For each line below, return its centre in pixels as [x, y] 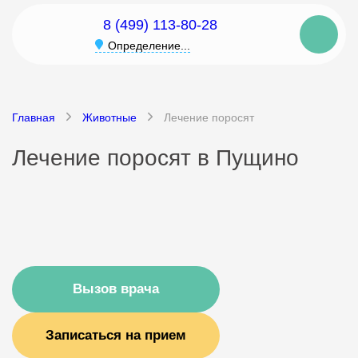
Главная [34, 117]
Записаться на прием [116, 335]
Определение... [149, 46]
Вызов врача [116, 289]
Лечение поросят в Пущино [155, 158]
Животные [109, 117]
